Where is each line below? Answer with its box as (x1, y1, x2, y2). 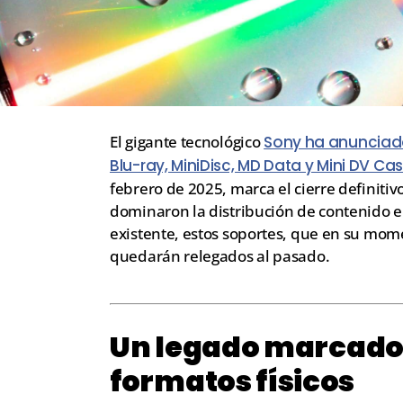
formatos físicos (110, 360, 355, 401)
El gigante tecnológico (110, 130, 264, 152)
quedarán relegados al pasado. (110, 245, 330, 266)
